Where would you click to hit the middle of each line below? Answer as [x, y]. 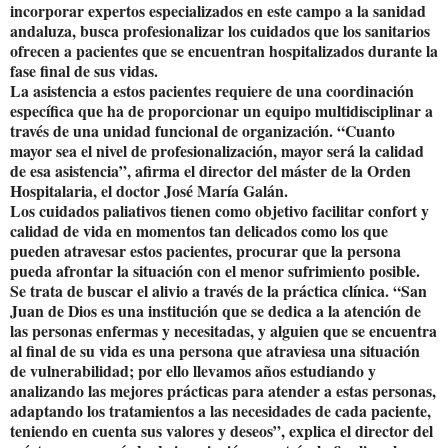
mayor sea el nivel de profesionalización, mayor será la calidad [217, 150]
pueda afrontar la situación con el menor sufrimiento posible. [215, 270]
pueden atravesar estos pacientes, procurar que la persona [205, 250]
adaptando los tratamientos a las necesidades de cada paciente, [220, 410]
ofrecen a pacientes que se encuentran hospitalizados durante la [224, 50]
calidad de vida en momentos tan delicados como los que [199, 230]
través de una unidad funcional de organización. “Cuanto [202, 130]
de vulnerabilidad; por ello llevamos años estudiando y [193, 370]
